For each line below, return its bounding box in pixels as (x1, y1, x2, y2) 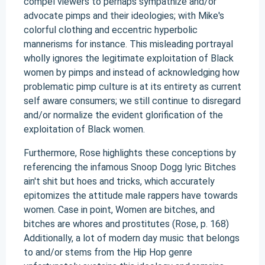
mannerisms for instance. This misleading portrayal (24, 38, 233, 50)
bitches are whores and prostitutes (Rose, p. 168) (24, 218, 229, 230)
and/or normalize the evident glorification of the (24, 109, 223, 121)
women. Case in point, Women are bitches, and (24, 204, 215, 215)
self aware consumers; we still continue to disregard (24, 95, 241, 106)
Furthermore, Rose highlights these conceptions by (24, 147, 236, 159)
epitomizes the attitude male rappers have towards (24, 190, 238, 201)
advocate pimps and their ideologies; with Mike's (24, 10, 224, 21)
